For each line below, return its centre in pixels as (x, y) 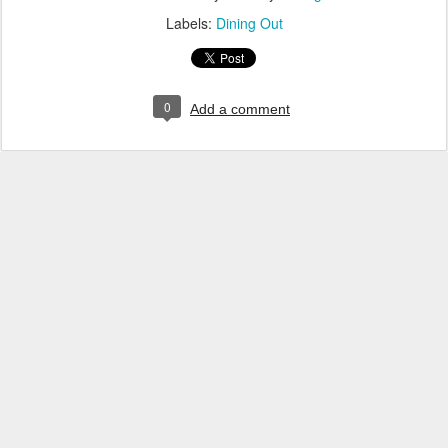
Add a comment (240, 109)
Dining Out (249, 23)
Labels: (190, 23)
